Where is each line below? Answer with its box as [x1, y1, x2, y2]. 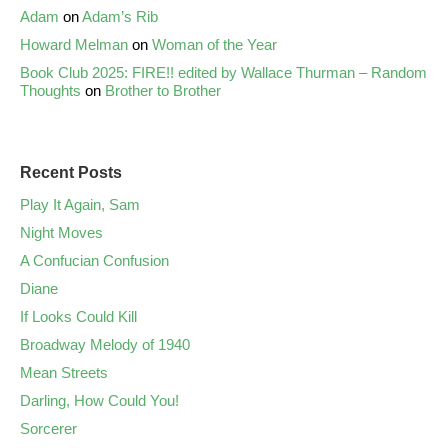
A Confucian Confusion [20, 252, 169, 270]
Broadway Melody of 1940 [20, 336, 190, 354]
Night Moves [20, 224, 103, 242]
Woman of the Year [152, 36, 277, 54]
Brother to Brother [105, 82, 221, 100]
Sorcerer [20, 420, 77, 438]
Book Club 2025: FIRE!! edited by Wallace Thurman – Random [20, 64, 427, 82]
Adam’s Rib [82, 8, 158, 26]
